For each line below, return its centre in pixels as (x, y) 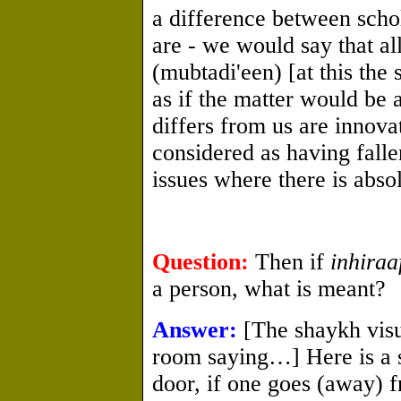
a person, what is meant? (269, 289)
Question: (200, 262)
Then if (290, 262)
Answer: (195, 330)
